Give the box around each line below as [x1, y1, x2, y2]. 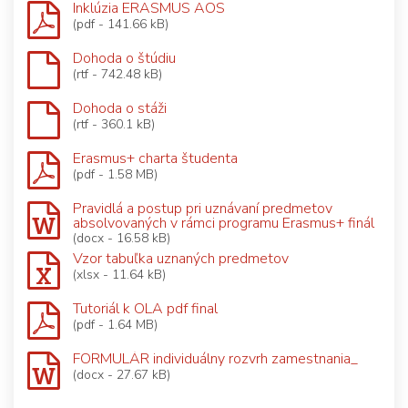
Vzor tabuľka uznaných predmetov [73, 248, 289, 269]
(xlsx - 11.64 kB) [73, 265, 166, 283]
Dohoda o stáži [73, 97, 167, 118]
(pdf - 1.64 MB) [73, 315, 158, 333]
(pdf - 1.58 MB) [73, 165, 158, 183]
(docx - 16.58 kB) [73, 229, 170, 247]
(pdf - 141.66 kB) [73, 15, 168, 33]
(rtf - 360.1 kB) [73, 115, 155, 133]
